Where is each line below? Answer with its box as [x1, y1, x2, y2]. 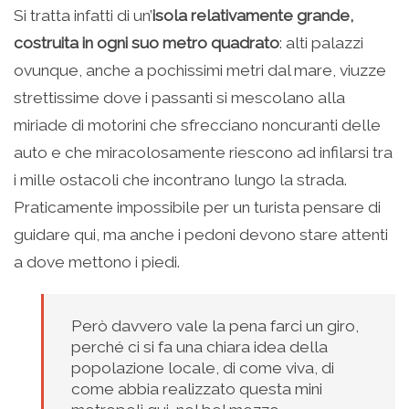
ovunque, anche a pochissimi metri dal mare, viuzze [14, 60, 386, 79]
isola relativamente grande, [152, 5, 353, 25]
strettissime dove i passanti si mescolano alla [14, 88, 345, 107]
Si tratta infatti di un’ [14, 5, 152, 25]
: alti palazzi [279, 33, 363, 52]
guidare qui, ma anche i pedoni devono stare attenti [14, 225, 388, 244]
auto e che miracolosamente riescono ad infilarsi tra [14, 142, 393, 162]
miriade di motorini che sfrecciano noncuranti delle [14, 115, 381, 134]
